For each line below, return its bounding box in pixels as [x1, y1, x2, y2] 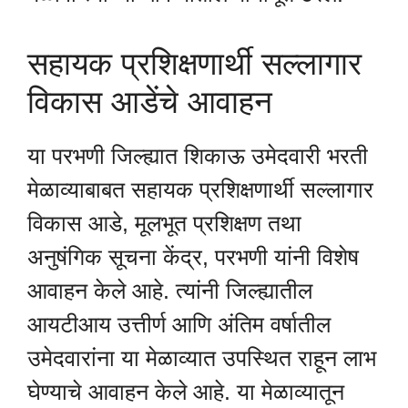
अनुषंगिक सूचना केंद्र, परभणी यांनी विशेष [27, 244, 359, 270]
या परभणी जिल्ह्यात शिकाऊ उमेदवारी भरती [27, 143, 368, 169]
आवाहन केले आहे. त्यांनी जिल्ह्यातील [27, 278, 312, 304]
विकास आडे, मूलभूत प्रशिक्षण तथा [27, 210, 301, 237]
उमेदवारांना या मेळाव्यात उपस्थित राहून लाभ [27, 345, 376, 372]
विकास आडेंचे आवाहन [27, 84, 272, 120]
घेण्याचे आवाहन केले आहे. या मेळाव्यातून [27, 379, 344, 405]
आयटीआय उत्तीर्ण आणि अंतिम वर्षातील [27, 311, 331, 338]
